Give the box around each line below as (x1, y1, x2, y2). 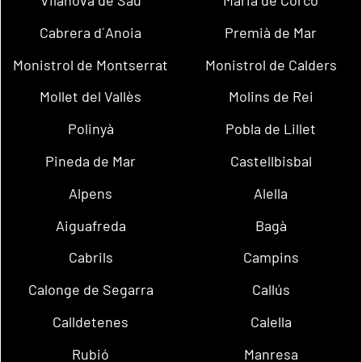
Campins (242, 248, 299, 267)
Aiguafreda (55, 216, 126, 234)
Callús (251, 280, 290, 299)
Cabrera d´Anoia (40, 23, 142, 41)
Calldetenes (53, 313, 129, 331)
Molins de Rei (228, 87, 314, 106)
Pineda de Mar (45, 152, 137, 170)
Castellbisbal (229, 152, 312, 170)
